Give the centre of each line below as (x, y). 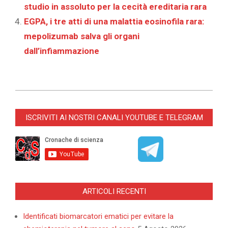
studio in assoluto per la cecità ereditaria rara (115, 7)
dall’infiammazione (62, 51)
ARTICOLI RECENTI (114, 192)
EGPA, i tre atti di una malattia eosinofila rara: (114, 22)
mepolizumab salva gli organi (82, 36)
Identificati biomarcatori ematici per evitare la (98, 217)
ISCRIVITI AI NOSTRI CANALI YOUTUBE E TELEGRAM (114, 118)
